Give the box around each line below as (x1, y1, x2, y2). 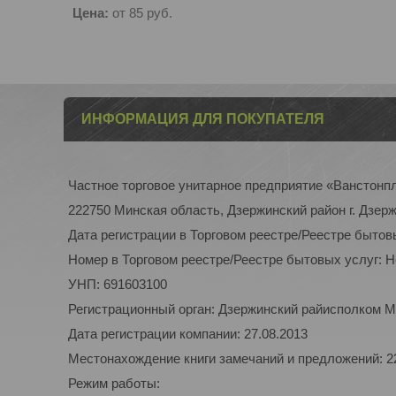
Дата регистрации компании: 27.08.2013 (68, 326, 308, 341)
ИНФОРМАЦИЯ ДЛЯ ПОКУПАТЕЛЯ (81, 111, 324, 126)
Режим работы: (68, 376, 160, 391)
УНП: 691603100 (68, 277, 167, 292)
